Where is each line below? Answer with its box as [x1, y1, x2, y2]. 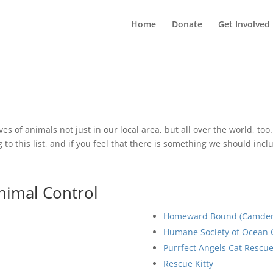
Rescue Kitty [163, 257, 213, 269]
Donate [171, 18, 202, 30]
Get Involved [218, 18, 270, 30]
